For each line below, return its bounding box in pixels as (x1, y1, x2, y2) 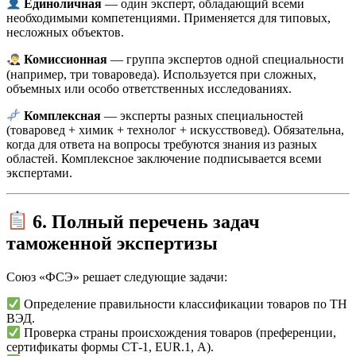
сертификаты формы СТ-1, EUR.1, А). (6, 340, 214, 354)
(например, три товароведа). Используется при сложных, (6, 67, 316, 81)
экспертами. (6, 166, 72, 180)
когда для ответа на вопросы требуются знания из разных (6, 137, 317, 152)
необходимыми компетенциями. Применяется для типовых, (6, 11, 331, 25)
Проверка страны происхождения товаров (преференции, (21, 326, 337, 340)
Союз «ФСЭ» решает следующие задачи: (6, 269, 227, 284)
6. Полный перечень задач (33, 211, 261, 232)
